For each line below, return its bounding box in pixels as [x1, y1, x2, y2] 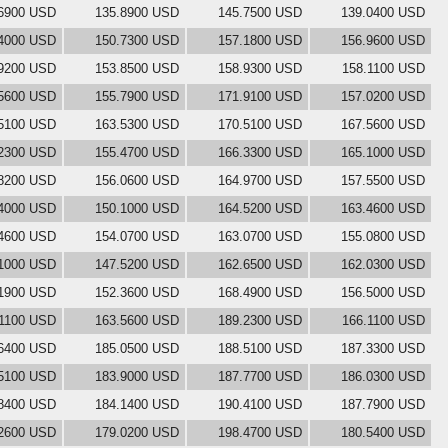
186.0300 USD [341, 368, 425, 384]
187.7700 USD [218, 368, 302, 384]
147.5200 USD [95, 256, 179, 272]
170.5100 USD [218, 116, 302, 132]
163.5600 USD [95, 312, 179, 328]
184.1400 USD [95, 396, 179, 412]
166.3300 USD [218, 144, 302, 160]
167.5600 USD [341, 116, 425, 132]
